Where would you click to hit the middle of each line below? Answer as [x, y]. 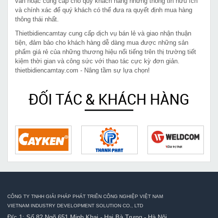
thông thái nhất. [38, 19]
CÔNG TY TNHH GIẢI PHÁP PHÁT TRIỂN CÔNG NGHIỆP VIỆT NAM [85, 196]
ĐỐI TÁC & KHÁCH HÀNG [109, 99]
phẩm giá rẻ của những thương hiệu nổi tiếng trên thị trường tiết [106, 52]
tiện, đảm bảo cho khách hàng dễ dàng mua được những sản [102, 42]
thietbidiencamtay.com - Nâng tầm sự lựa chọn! [82, 70]
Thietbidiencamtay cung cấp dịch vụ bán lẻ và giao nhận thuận [103, 33]
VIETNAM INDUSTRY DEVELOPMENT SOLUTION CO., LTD [75, 205]
